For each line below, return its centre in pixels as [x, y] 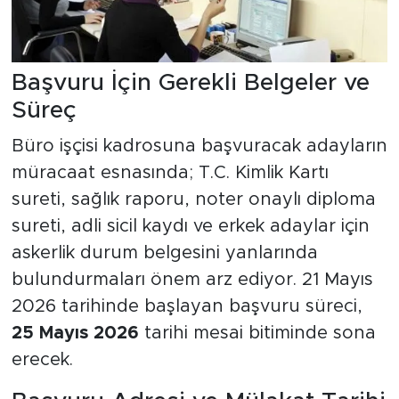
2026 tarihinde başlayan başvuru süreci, [187, 306]
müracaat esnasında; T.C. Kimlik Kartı [170, 172]
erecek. [42, 359]
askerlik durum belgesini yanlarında [164, 252]
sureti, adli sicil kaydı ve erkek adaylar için [190, 226]
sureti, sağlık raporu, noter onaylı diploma [193, 199]
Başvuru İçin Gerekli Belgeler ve [190, 83]
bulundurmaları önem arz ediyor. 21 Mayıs [192, 279]
